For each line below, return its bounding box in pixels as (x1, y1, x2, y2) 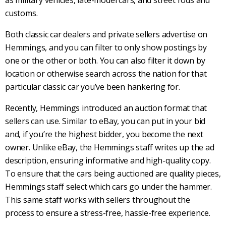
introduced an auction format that (80, 102, 207, 114)
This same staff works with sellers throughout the (5, 194, 190, 205)
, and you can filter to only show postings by (45, 41, 207, 53)
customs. (5, 7, 38, 19)
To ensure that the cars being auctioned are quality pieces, (5, 167, 221, 179)
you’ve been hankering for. (79, 81, 182, 92)
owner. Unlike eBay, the (5, 141, 94, 153)
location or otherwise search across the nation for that (5, 68, 207, 79)
